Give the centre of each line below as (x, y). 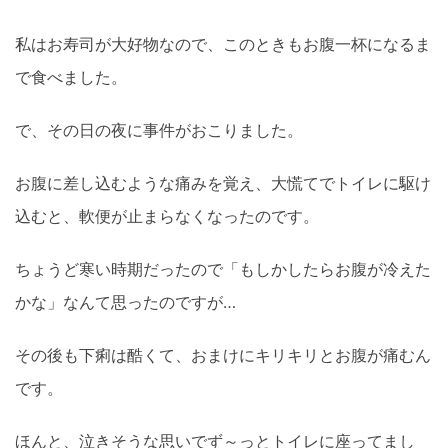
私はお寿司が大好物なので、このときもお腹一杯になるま (223, 43)
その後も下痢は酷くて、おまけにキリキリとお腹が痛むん (223, 354)
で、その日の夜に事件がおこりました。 (159, 129)
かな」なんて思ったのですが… (125, 301)
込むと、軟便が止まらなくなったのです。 (167, 215)
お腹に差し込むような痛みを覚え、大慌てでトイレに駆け (223, 182)
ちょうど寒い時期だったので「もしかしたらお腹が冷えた (223, 268)
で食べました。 (71, 76)
